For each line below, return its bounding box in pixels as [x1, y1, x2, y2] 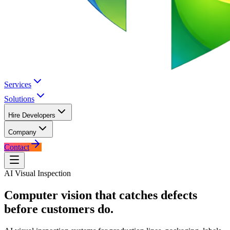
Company [8, 128, 36, 136]
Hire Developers [8, 111, 55, 119]
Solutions [4, 94, 34, 103]
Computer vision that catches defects [4, 188, 197, 202]
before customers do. [4, 202, 113, 216]
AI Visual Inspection [4, 169, 71, 178]
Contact [4, 143, 29, 151]
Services [4, 80, 31, 89]
